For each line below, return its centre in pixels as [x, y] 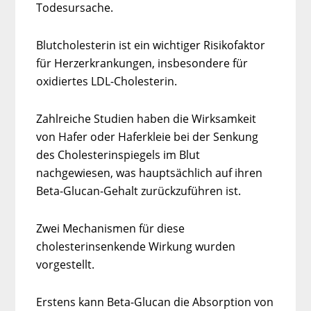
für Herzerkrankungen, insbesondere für [142, 63]
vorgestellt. [66, 264]
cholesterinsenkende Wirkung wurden [136, 246]
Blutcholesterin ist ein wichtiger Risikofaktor [151, 45]
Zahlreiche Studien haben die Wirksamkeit [146, 118]
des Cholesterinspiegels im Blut [118, 154]
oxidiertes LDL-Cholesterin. [107, 81]
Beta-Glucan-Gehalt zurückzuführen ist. [139, 191]
